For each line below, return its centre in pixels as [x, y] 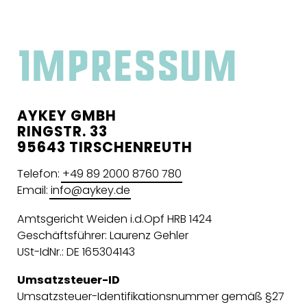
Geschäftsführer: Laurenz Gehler [102, 235]
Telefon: [39, 173]
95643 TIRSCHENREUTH [105, 147]
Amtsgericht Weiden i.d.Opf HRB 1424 [114, 219]
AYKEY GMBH [66, 116]
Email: [34, 190]
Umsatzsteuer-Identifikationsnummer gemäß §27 [150, 297]
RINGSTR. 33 [62, 132]
